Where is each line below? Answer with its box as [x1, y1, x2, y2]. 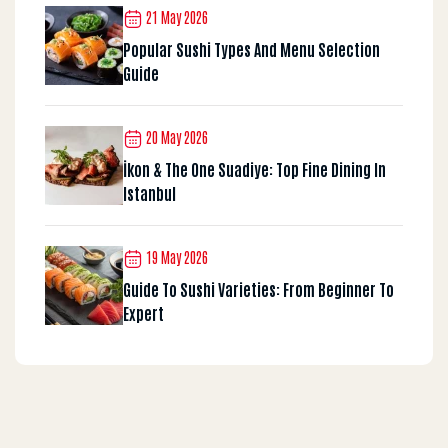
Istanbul [123, 182, 176, 203]
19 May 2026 [143, 248, 208, 267]
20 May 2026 [143, 128, 208, 147]
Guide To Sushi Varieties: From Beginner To [123, 278, 394, 299]
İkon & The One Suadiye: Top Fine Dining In [123, 158, 386, 179]
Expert [123, 302, 164, 323]
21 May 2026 [143, 8, 208, 27]
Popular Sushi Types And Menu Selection [123, 38, 380, 59]
